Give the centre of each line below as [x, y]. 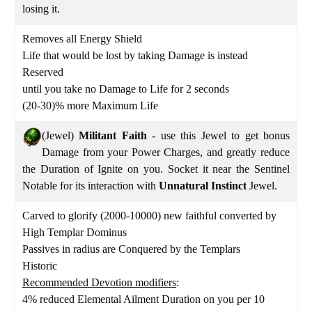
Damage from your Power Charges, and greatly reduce [166, 152]
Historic [40, 265]
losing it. [42, 8]
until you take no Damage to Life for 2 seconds [126, 88]
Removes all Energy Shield [82, 38]
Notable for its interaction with [91, 185]
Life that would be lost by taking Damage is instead [135, 55]
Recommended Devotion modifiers [99, 282]
